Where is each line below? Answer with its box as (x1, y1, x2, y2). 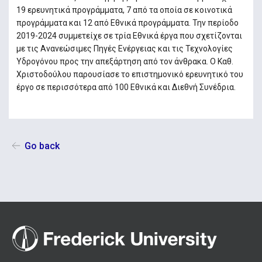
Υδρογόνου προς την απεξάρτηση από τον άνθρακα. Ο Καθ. (16, 56, 233, 66)
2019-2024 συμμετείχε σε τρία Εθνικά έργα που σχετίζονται (16, 30, 242, 40)
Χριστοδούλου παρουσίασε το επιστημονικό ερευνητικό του (16, 69, 243, 79)
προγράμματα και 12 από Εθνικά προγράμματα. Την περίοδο (16, 18, 239, 27)
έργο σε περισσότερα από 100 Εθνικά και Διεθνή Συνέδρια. (16, 82, 236, 92)
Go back (24, 140, 60, 151)
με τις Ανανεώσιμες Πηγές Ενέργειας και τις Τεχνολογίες (16, 43, 233, 53)
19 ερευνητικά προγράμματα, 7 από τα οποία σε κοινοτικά (16, 5, 232, 15)
